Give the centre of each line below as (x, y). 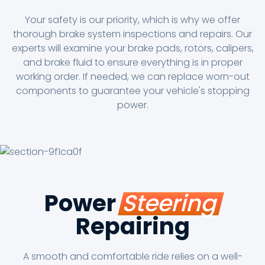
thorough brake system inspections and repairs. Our (132, 34)
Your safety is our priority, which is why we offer (132, 20)
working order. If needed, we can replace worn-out (132, 77)
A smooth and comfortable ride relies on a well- (132, 256)
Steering (171, 203)
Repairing (132, 226)
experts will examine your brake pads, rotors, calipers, (132, 49)
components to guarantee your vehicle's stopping (132, 91)
